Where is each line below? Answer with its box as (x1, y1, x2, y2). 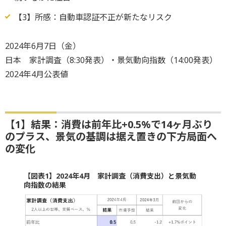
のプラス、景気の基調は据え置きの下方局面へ (5, 129, 217, 143)
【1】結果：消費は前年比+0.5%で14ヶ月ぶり (5, 117, 212, 131)
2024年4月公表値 (5, 68, 68, 80)
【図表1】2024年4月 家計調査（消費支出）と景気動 (23, 171, 196, 181)
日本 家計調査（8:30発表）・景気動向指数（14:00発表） (5, 54, 217, 66)
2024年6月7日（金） (5, 40, 81, 51)
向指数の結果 (23, 180, 66, 190)
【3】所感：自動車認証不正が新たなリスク (14, 11, 172, 23)
